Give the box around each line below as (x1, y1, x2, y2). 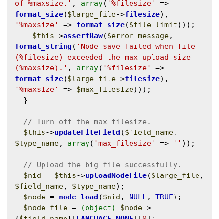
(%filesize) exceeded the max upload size (15, 52, 191, 62)
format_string (15, 42, 72, 51)
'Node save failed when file (76, 42, 195, 51)
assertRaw (63, 31, 103, 40)
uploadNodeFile (85, 171, 147, 180)
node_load (59, 192, 98, 201)
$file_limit (129, 20, 177, 29)
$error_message (107, 31, 169, 40)
